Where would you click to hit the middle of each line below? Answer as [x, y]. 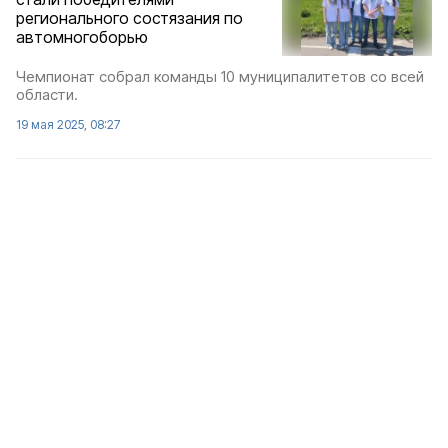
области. [47, 94]
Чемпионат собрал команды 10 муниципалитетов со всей [220, 76]
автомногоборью [82, 37]
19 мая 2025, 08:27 [68, 124]
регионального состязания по [129, 18]
